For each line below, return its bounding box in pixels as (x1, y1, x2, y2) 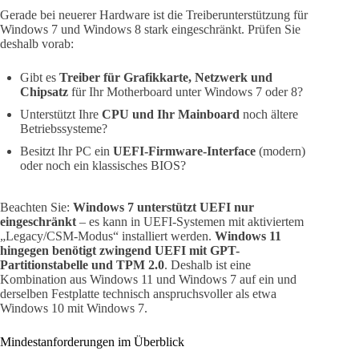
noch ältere (240, 107, 298, 121)
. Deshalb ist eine (164, 257, 251, 272)
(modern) (256, 143, 305, 158)
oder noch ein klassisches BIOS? (20, 158, 186, 172)
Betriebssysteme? (20, 121, 107, 135)
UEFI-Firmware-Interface (113, 143, 256, 158)
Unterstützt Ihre (20, 107, 102, 121)
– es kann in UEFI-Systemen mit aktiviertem (76, 214, 304, 228)
